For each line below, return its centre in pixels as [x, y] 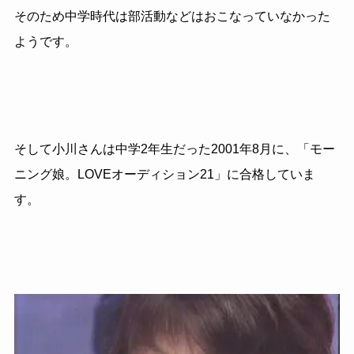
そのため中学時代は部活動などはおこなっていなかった [172, 17]
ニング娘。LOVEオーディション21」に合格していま [164, 175]
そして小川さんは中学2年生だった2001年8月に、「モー [174, 149]
